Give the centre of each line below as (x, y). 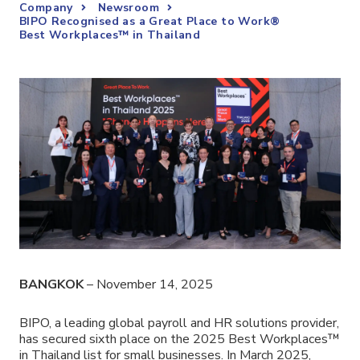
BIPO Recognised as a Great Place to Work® (150, 21)
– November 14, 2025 (148, 284)
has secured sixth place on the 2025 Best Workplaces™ (180, 340)
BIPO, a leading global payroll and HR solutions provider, (179, 323)
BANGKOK (51, 284)
